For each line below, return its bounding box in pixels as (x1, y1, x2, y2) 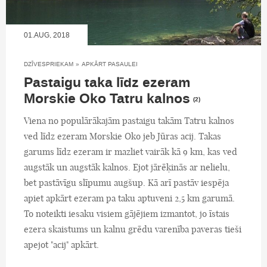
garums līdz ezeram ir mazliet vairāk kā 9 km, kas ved (24, 145, 237, 157)
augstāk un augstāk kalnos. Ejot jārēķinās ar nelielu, (24, 161, 230, 173)
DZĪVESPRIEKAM (24, 60, 73, 68)
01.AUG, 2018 (24, 30, 70, 40)
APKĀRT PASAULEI (82, 60, 138, 68)
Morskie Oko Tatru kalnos (24, 89, 190, 108)
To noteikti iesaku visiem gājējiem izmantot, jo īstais (24, 207, 229, 219)
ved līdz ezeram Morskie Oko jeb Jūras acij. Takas (24, 130, 221, 142)
